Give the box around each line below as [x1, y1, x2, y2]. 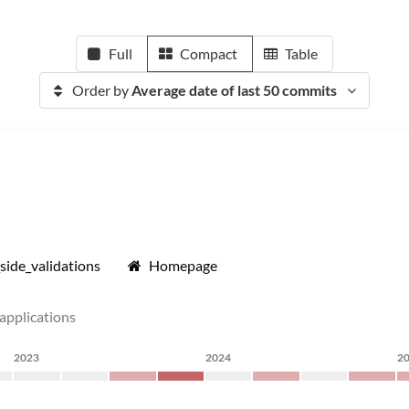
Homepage [149, 257, 217, 274]
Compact [180, 45, 237, 62]
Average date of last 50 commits [131, 81, 337, 99]
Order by [72, 81, 131, 99]
